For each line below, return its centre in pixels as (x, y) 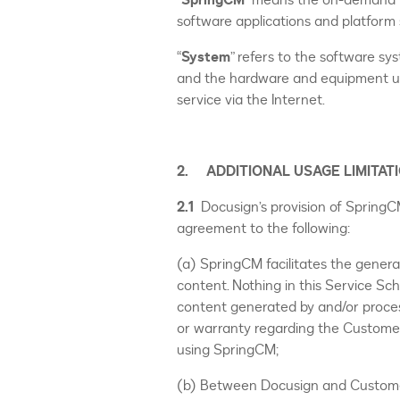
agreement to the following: (263, 229)
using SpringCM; (228, 350)
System (206, 57)
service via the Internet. (251, 100)
